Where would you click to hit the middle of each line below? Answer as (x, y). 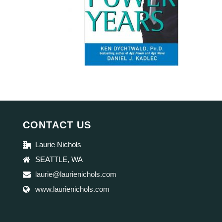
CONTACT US (57, 125)
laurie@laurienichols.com (76, 174)
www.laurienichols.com (73, 189)
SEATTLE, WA (59, 159)
